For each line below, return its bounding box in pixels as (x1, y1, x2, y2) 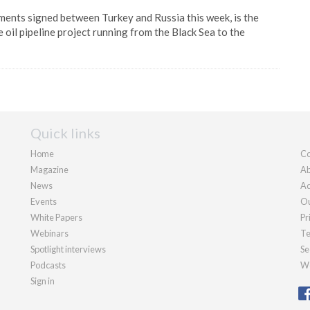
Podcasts (30, 259, 66, 271)
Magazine (30, 164, 69, 175)
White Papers (30, 212, 82, 223)
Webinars (30, 228, 69, 239)
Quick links (30, 125, 100, 141)
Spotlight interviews (30, 244, 106, 255)
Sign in (30, 275, 55, 286)
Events (30, 196, 57, 207)
